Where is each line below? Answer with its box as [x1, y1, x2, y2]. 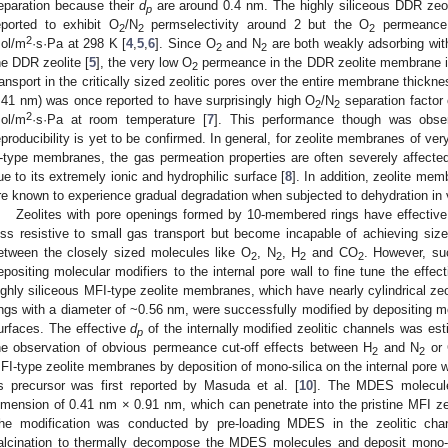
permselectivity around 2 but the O [143, 16, 370, 32]
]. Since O [155, 35, 216, 51]
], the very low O [96, 54, 193, 70]
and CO [306, 244, 358, 260]
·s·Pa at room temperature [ [32, 111, 207, 127]
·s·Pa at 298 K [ [32, 35, 127, 51]
